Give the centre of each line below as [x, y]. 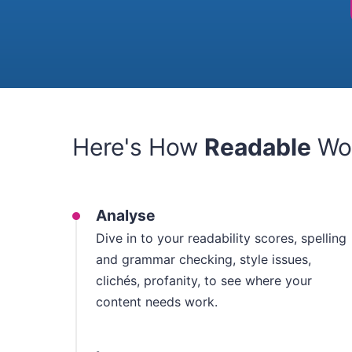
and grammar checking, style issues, [203, 259]
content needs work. [157, 301]
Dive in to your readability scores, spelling [221, 238]
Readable [258, 147]
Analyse [125, 215]
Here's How [138, 147]
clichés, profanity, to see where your [204, 280]
